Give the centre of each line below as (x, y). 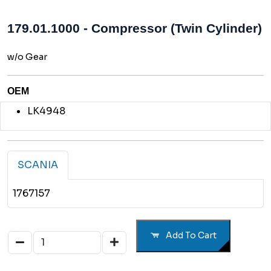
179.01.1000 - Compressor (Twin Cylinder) (135, 28)
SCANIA (38, 165)
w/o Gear (27, 56)
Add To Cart (190, 236)
